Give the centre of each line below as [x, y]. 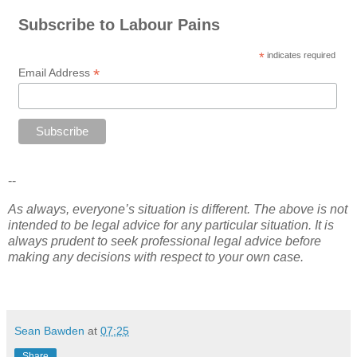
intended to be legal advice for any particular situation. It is [171, 225]
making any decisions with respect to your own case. [156, 257]
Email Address [55, 72]
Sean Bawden [49, 330]
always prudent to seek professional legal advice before [165, 241]
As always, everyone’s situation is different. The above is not [178, 209]
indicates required [300, 55]
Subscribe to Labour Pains [119, 24]
